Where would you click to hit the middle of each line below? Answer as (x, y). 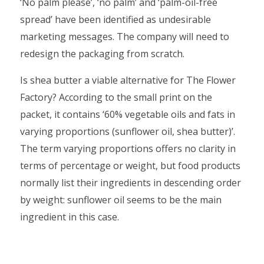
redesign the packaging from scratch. (102, 54)
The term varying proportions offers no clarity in (128, 148)
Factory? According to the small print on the (116, 97)
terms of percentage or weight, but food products (130, 166)
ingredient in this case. (70, 217)
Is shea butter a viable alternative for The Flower (128, 80)
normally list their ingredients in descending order (131, 183)
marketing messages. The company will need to (125, 37)
